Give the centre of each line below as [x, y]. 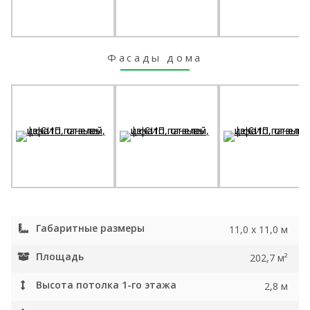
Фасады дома [155, 57]
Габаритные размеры [90, 228]
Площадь [60, 256]
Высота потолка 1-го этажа [106, 285]
